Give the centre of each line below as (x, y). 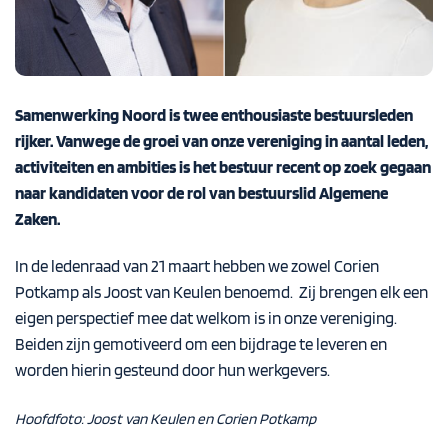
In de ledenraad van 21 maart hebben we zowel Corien (197, 266)
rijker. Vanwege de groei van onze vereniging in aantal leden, (221, 140)
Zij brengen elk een (363, 292)
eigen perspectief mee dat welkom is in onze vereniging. (206, 318)
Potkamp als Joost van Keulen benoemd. (157, 292)
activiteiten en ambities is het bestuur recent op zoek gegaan (223, 166)
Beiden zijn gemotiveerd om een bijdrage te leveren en (201, 344)
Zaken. (41, 218)
